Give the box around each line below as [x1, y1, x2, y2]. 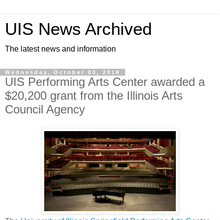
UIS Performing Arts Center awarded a [5, 75, 205, 88]
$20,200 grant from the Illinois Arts [5, 89, 183, 102]
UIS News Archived [5, 20, 152, 38]
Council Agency [5, 103, 85, 116]
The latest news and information [5, 45, 116, 53]
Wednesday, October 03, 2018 [5, 69, 120, 75]
